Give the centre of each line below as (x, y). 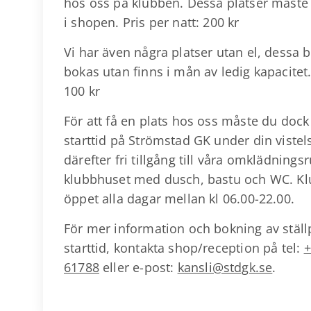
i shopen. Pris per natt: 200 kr (152, 22)
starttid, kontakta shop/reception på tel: (184, 248)
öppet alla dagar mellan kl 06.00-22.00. (179, 199)
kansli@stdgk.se (225, 267)
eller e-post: (138, 267)
